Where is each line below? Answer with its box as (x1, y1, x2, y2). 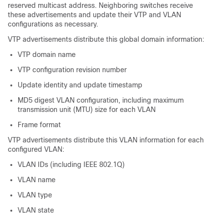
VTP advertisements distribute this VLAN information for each (8, 136, 204, 144)
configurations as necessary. (8, 20, 98, 28)
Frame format (18, 121, 61, 129)
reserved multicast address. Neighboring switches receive (8, 1, 193, 9)
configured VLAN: (8, 145, 64, 153)
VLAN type (18, 191, 52, 199)
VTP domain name (18, 51, 76, 58)
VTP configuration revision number (18, 66, 127, 74)
